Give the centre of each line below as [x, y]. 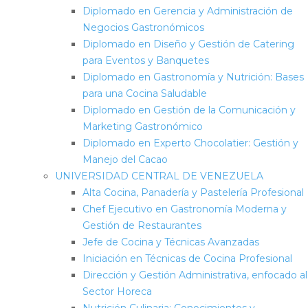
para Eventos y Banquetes [146, 60]
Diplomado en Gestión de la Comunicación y [189, 110]
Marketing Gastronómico [143, 126]
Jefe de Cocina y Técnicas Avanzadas [171, 242]
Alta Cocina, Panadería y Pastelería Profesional [193, 192]
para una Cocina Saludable [145, 93]
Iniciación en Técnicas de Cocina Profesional [187, 258]
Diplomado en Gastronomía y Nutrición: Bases [193, 77]
